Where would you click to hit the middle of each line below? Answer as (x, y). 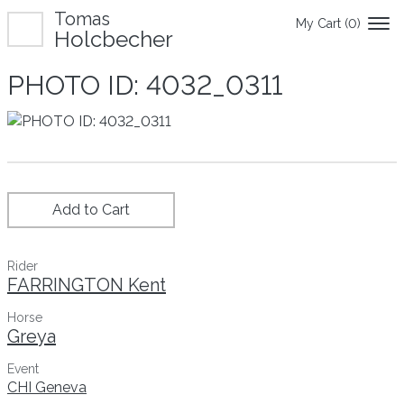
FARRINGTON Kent (87, 285)
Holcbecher (114, 39)
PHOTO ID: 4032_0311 (145, 85)
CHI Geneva (47, 387)
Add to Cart (91, 209)
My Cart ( (322, 23)
